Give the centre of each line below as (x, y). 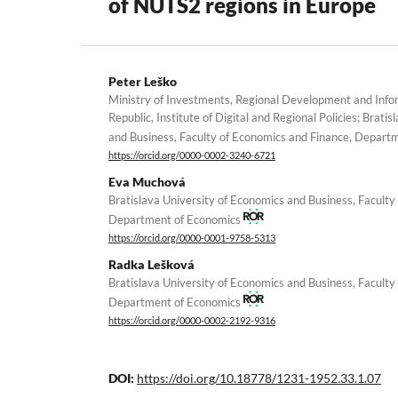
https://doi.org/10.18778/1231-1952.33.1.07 (259, 378)
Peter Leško (143, 81)
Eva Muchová (147, 182)
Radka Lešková (151, 265)
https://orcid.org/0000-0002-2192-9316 (192, 321)
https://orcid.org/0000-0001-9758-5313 (192, 239)
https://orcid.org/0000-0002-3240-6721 (192, 156)
